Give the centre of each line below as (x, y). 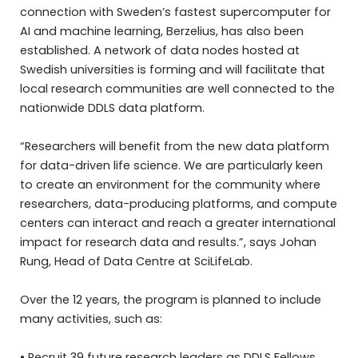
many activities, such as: (91, 319)
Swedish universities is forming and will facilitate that (172, 70)
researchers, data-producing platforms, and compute (178, 204)
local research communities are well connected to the (177, 89)
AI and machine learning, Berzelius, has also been (161, 32)
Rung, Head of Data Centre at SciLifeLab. (136, 262)
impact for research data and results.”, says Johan (168, 243)
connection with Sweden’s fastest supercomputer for (175, 12)
